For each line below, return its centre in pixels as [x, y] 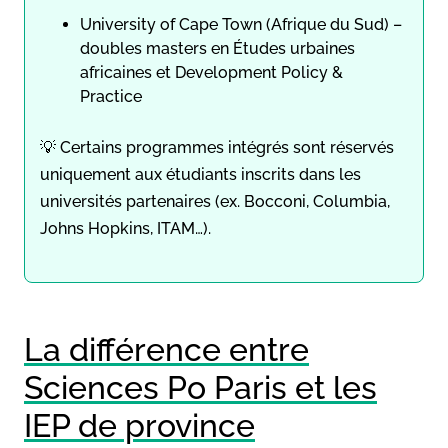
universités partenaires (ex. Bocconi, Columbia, [215, 201]
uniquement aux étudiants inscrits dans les [200, 174]
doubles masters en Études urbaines [217, 48]
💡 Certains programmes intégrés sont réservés [217, 147]
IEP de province [139, 425]
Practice [111, 96]
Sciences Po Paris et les [200, 387]
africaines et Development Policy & [211, 72]
